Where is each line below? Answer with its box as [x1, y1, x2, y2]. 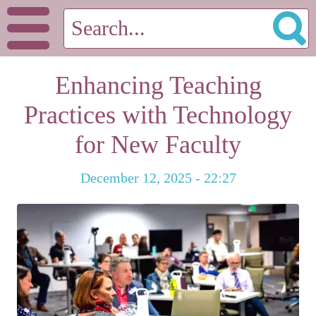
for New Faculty [75, 130, 241, 159]
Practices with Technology [24, 101, 292, 129]
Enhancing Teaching [54, 71, 262, 99]
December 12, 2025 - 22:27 [80, 170, 236, 186]
